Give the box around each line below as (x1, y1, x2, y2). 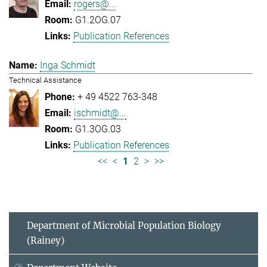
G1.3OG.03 (75, 123, 121, 135)
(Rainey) (27, 234, 64, 246)
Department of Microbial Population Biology (27, 219, 221, 231)
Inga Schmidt (40, 59, 95, 71)
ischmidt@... (74, 107, 126, 119)
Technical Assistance (9, 75, 82, 85)
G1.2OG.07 (75, 14, 121, 26)
